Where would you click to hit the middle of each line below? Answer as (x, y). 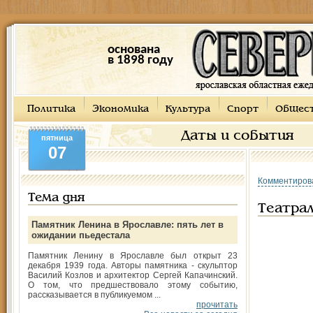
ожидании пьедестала (81, 235)
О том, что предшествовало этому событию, (133, 285)
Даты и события (238, 136)
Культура (188, 109)
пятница (57, 138)
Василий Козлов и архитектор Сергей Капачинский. (133, 275)
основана (133, 50)
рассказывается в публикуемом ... (94, 295)
